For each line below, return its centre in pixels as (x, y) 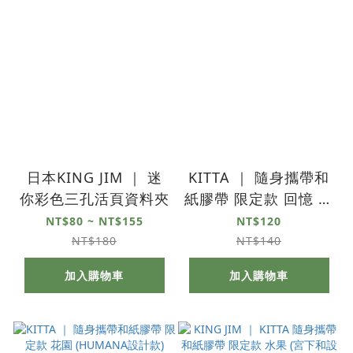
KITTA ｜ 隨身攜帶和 (259, 177)
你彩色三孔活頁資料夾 (94, 198)
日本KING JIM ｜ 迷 (94, 177)
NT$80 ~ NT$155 (94, 221)
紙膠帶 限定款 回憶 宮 (251, 198)
